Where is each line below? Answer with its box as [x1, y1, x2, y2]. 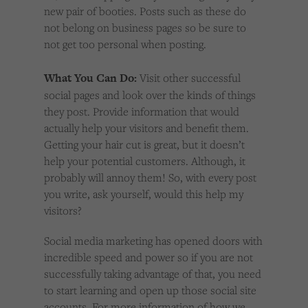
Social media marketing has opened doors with [44, 233, 263, 249]
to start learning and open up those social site [44, 283, 256, 298]
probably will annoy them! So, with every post [44, 170, 256, 186]
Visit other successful [137, 70, 241, 86]
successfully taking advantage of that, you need [44, 266, 261, 282]
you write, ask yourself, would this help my [44, 186, 243, 202]
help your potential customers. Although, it [44, 153, 245, 169]
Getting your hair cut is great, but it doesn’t [44, 137, 245, 153]
